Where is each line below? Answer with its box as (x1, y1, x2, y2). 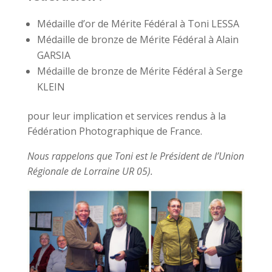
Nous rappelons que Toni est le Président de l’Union (27, 149, 244, 163)
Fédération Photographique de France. (27, 124, 202, 138)
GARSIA (36, 48, 70, 62)
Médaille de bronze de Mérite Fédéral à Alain (36, 32, 239, 46)
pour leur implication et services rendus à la (27, 109, 226, 123)
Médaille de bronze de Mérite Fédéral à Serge (36, 64, 243, 78)
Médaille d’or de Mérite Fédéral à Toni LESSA (36, 16, 239, 30)
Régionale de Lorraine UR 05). (27, 164, 153, 178)
